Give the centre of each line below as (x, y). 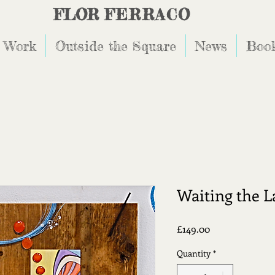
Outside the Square (116, 46)
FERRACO (148, 15)
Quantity (194, 253)
